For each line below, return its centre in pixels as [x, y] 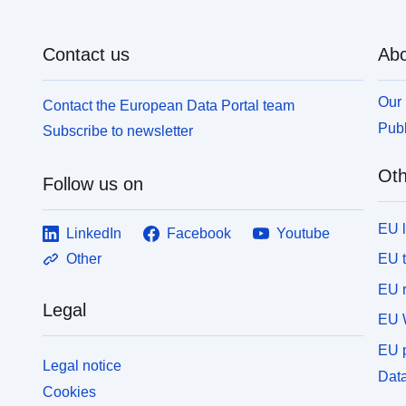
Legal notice [82, 366]
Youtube [304, 234]
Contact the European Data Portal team [169, 105]
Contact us [87, 54]
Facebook [199, 234]
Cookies [70, 391]
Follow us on [93, 184]
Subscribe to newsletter [118, 131]
